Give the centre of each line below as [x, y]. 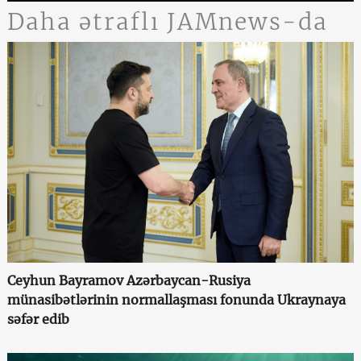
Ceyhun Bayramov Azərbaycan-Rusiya [129, 281]
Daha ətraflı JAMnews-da [168, 21]
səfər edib [38, 320]
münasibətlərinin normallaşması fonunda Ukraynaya [176, 300]
